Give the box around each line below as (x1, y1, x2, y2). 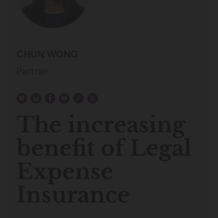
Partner (17, 65, 49, 77)
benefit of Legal (17, 135, 192, 162)
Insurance (17, 182, 130, 208)
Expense (17, 158, 113, 185)
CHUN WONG (17, 48, 78, 60)
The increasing (17, 111, 185, 138)
